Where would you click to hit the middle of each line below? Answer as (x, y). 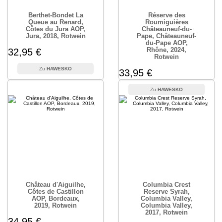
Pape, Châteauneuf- (166, 36)
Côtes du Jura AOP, (55, 29)
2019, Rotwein (55, 205)
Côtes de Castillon (55, 192)
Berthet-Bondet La (55, 15)
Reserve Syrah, (166, 192)
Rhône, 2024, (166, 50)
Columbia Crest (166, 185)
